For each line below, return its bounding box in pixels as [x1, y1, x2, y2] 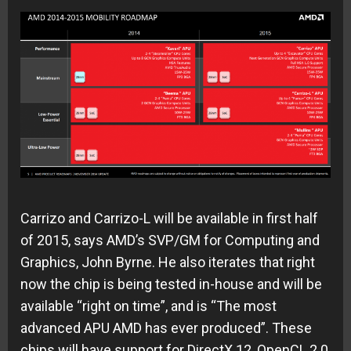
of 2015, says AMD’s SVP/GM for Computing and [20, 231, 320, 248]
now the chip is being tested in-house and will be [20, 275, 322, 292]
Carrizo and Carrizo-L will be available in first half [20, 209, 318, 226]
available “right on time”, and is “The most [20, 297, 277, 314]
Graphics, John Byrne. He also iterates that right [20, 253, 315, 270]
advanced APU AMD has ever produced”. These [20, 319, 312, 336]
